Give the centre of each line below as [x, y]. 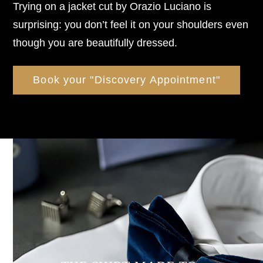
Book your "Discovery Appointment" [127, 80]
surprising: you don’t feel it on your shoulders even [131, 24]
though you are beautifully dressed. [95, 42]
